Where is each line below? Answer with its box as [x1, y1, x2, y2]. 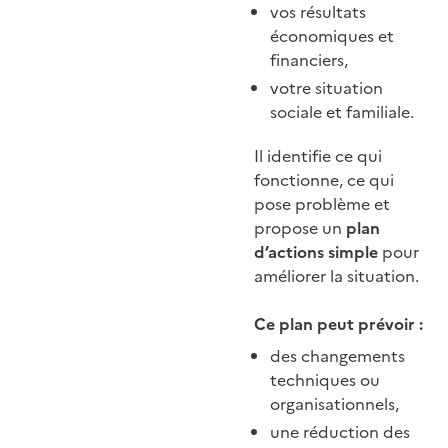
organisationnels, [270, 392, 399, 417]
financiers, [270, 48, 348, 73]
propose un [254, 216, 346, 241]
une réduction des [270, 420, 410, 445]
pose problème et [254, 192, 390, 217]
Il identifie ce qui [254, 144, 382, 169]
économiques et [270, 24, 394, 49]
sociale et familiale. [270, 100, 414, 125]
